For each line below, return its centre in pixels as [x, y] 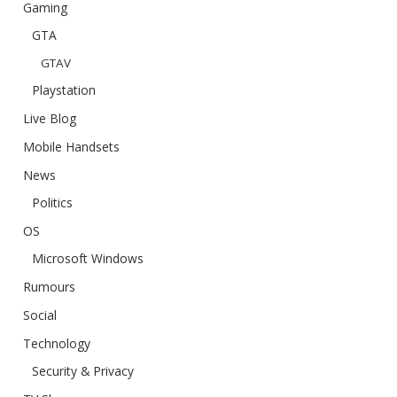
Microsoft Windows [88, 258]
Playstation [64, 90]
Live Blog [50, 118]
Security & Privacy [83, 371]
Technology [57, 343]
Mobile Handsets [71, 147]
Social [40, 315]
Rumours [49, 287]
